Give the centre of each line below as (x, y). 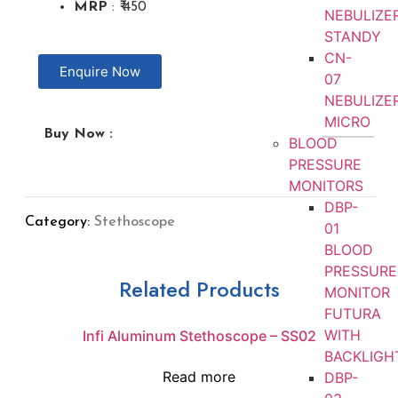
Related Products (199, 290)
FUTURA (352, 314)
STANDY (352, 36)
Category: (57, 223)
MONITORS (326, 186)
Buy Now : (78, 134)
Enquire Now (100, 72)
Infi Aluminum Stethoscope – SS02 (199, 336)
